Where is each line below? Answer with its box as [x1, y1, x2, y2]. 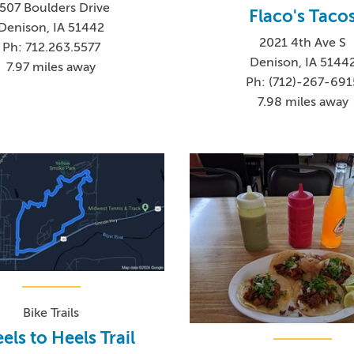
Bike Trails [23, 305, 80, 320]
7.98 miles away [257, 94, 348, 109]
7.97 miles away [6, 60, 96, 75]
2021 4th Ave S [259, 35, 347, 50]
